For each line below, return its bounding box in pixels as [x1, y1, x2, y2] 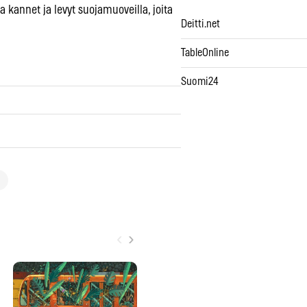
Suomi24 [181, 76, 219, 88]
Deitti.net [181, 19, 220, 30]
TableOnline [181, 47, 229, 59]
